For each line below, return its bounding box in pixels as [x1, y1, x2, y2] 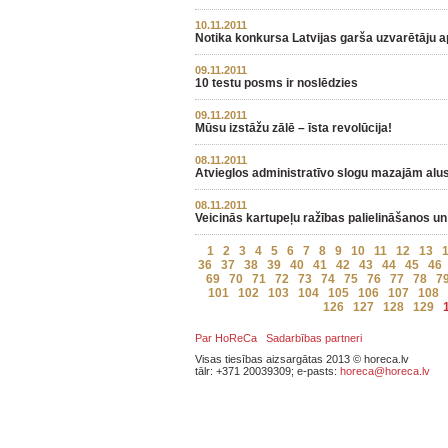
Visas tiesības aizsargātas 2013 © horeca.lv [195, 353, 409, 365]
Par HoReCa [195, 332, 257, 344]
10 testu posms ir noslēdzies [195, 76, 358, 90]
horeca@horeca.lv [340, 365, 430, 377]
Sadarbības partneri [266, 332, 362, 344]
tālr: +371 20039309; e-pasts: [195, 365, 340, 377]
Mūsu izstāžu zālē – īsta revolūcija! [195, 121, 392, 135]
